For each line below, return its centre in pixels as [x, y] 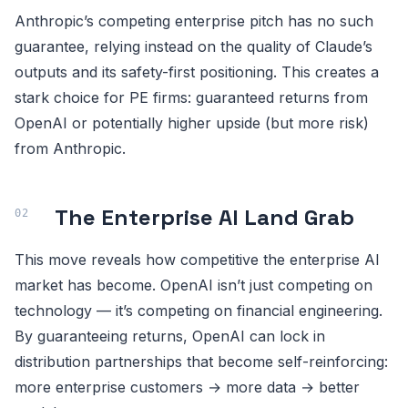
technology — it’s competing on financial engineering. [199, 311]
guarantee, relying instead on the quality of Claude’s [194, 47]
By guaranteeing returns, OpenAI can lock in [170, 337]
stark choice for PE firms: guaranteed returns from [191, 98]
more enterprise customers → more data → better [187, 388]
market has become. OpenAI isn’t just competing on [194, 286]
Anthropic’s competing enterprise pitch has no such [194, 21]
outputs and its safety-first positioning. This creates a [197, 72]
